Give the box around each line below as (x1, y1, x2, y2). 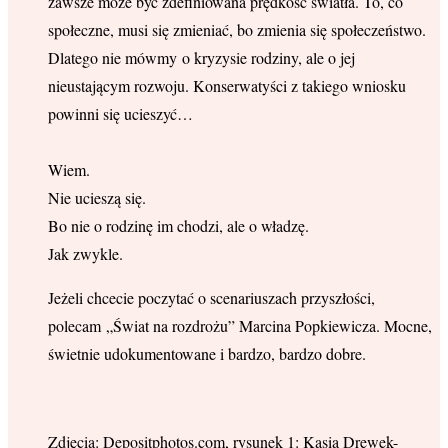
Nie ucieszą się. (48, 186, 146, 208)
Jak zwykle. (48, 242, 123, 264)
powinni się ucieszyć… (48, 102, 193, 124)
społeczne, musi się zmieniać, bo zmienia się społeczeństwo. (48, 18, 426, 40)
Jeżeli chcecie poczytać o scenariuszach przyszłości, (48, 286, 375, 308)
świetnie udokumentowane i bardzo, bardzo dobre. (48, 342, 366, 364)
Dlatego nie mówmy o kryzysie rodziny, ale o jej (48, 46, 355, 68)
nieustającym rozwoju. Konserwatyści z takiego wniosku (48, 74, 406, 96)
